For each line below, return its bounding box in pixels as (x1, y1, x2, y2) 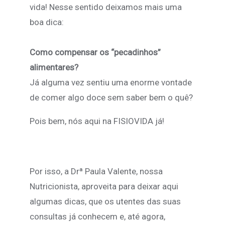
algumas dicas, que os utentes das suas (30, 196, 181, 206)
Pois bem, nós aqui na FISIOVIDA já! (30, 116, 164, 126)
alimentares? (30, 62, 78, 72)
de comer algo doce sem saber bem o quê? (30, 92, 193, 102)
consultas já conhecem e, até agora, (30, 211, 165, 221)
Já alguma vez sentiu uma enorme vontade (30, 77, 192, 87)
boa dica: (30, 17, 64, 27)
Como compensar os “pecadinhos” (30, 47, 161, 57)
